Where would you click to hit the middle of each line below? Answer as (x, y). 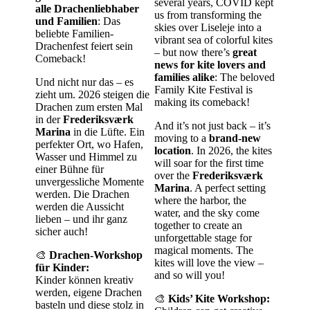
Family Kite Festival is (203, 89)
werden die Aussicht (80, 206)
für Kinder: (62, 267)
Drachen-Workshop (96, 255)
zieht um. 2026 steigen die (92, 94)
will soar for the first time (209, 163)
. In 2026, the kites (231, 150)
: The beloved (245, 77)
